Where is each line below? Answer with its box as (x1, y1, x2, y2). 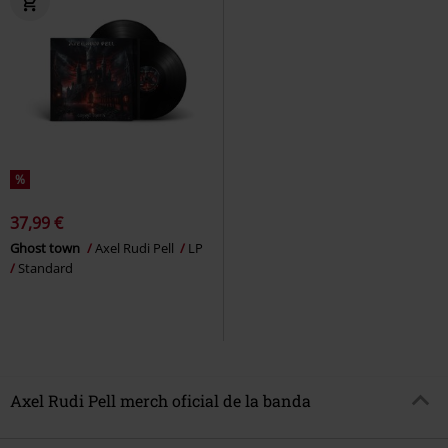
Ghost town (10, 238, 83, 257)
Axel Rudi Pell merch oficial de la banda (10, 390, 311, 412)
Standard (18, 258, 73, 277)
